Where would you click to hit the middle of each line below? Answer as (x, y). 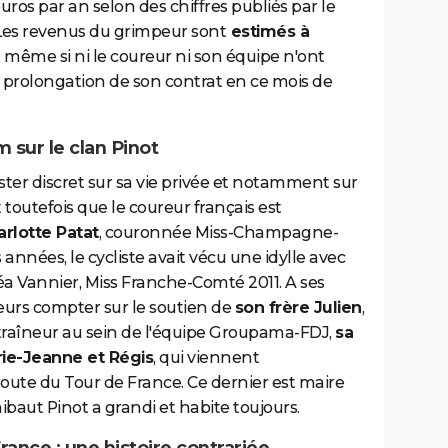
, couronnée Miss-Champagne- (218, 232)
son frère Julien (298, 307)
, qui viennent (206, 357)
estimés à (267, 32)
